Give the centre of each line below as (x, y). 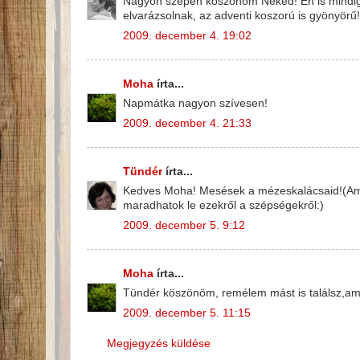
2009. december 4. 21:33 (187, 124)
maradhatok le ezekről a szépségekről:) (223, 206)
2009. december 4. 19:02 (187, 36)
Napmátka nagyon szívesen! (195, 104)
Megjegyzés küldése (159, 344)
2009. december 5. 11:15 (187, 313)
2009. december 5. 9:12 (184, 226)
